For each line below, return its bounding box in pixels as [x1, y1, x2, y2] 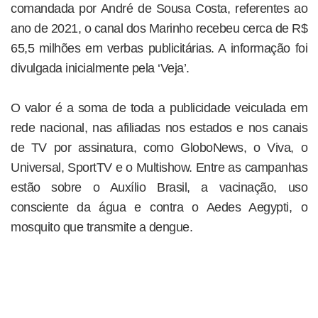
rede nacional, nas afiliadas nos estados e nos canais [11, 120, 307, 135]
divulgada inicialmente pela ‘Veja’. [11, 60, 190, 75]
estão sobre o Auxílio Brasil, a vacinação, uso [11, 180, 307, 194]
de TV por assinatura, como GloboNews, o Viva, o [11, 140, 307, 155]
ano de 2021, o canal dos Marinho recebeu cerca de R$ [11, 21, 307, 35]
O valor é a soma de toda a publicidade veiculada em [11, 100, 307, 115]
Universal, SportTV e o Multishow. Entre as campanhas [11, 160, 307, 175]
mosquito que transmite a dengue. [11, 219, 192, 234]
